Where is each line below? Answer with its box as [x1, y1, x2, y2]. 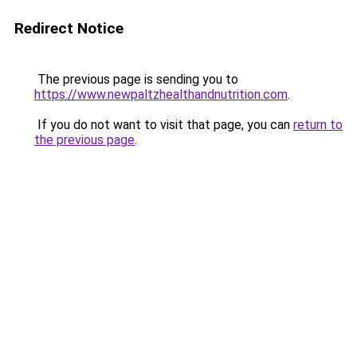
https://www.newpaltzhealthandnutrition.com [34, 87, 288, 102]
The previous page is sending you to [34, 72, 238, 87]
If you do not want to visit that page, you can [34, 117, 293, 132]
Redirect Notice [14, 19, 124, 37]
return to [293, 117, 343, 132]
